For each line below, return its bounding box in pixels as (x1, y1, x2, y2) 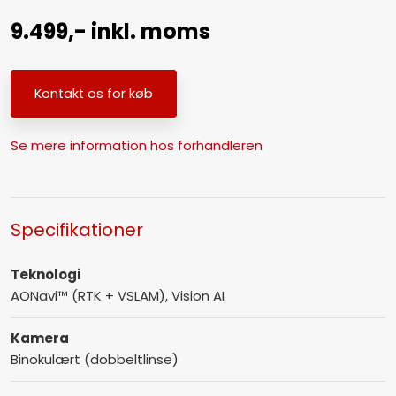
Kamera (10, 329, 69, 348)
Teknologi (10, 265, 80, 285)
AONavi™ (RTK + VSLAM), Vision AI (10, 286, 225, 306)
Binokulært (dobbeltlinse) (10, 350, 179, 369)
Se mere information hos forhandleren (10, 135, 263, 155)
